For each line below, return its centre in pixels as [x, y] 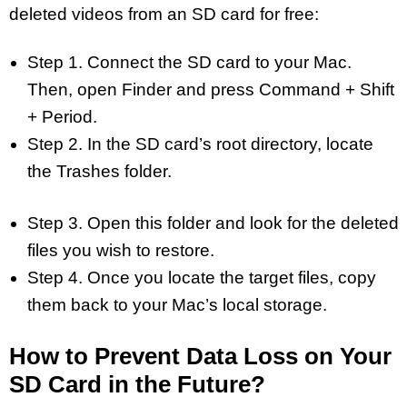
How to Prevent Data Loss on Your [200, 357]
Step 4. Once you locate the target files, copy [202, 277]
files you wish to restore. [121, 250]
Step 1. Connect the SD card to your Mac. [189, 63]
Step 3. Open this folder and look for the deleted [213, 223]
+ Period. [62, 117]
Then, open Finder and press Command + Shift [211, 90]
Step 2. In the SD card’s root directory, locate [200, 144]
